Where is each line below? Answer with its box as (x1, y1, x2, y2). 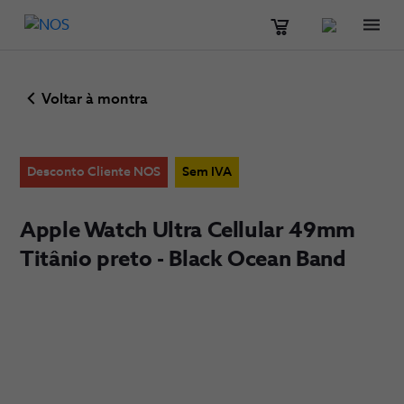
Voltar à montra (41, 92, 148, 107)
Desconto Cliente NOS (27, 166, 161, 179)
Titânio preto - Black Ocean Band (20, 249, 346, 271)
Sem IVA (182, 166, 232, 179)
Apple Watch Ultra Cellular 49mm (20, 220, 355, 243)
